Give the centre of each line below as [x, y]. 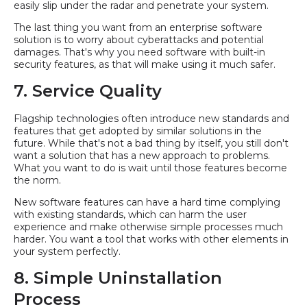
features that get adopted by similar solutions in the [138, 131]
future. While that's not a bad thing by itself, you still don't [151, 144]
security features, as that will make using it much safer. [145, 65]
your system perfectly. [69, 252]
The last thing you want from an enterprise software [138, 28]
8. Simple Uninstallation [118, 278]
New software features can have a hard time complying [147, 202]
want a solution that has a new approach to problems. [142, 156]
